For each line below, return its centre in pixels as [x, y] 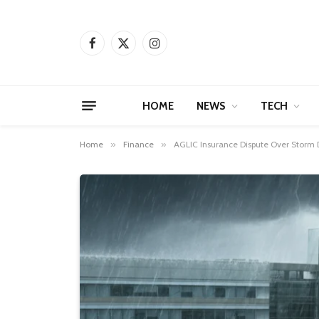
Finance [138, 144]
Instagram [176, 49]
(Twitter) [141, 64]
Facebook [113, 49]
